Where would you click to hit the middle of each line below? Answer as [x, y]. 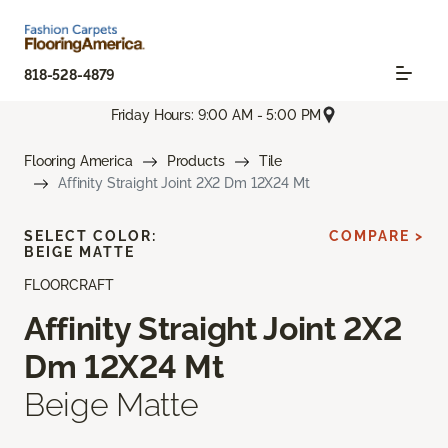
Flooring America [78, 161]
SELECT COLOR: [90, 236]
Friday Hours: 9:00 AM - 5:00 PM [216, 114]
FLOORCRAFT [69, 285]
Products [195, 161]
